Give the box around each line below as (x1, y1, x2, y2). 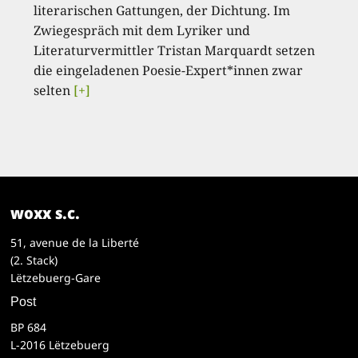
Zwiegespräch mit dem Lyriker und (34, 21, 251, 39)
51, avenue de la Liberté (10, 234, 140, 250)
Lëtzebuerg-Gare (10, 269, 101, 285)
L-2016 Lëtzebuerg (10, 336, 110, 352)
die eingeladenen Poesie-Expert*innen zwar (34, 61, 304, 79)
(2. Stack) (10, 252, 58, 268)
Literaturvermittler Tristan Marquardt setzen (34, 41, 316, 59)
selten (34, 81, 74, 99)
